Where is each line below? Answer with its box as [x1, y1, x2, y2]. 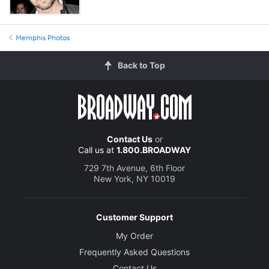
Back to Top [117, 60, 165, 71]
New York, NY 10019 [94, 174, 175, 184]
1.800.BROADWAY [116, 145, 191, 156]
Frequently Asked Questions [79, 247, 190, 258]
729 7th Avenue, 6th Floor [84, 163, 185, 174]
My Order [116, 231, 153, 241]
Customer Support [96, 212, 173, 223]
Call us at [78, 145, 116, 156]
